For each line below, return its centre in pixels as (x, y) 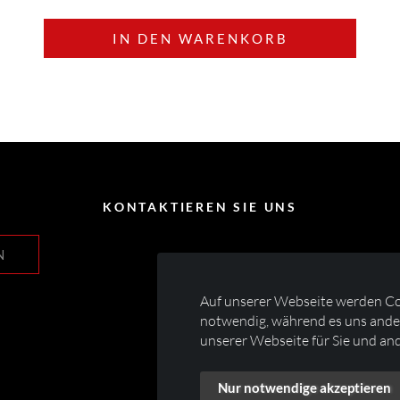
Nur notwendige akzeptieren (304, 387)
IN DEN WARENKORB (200, 38)
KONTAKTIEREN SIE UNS (200, 207)
